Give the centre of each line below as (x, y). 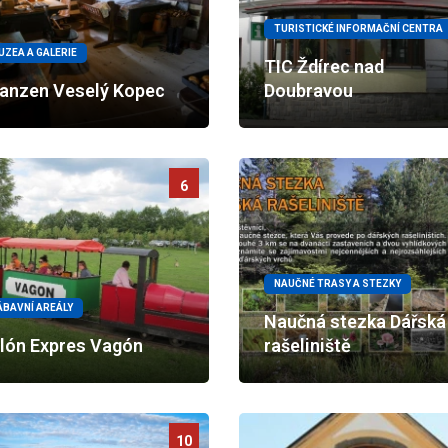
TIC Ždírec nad (324, 66)
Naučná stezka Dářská (355, 321)
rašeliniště (307, 345)
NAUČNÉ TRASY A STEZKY (337, 283)
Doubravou (308, 90)
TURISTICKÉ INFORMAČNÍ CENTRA (358, 28)
